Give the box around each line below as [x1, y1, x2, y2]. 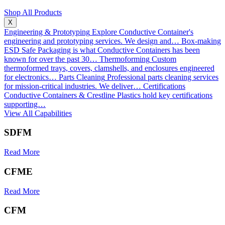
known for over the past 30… [4, 54, 97, 63]
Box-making [181, 36, 221, 45]
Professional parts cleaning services [107, 72, 218, 81]
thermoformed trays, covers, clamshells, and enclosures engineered [4, 63, 214, 72]
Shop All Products [4, 8, 62, 17]
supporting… [4, 99, 46, 108]
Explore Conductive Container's [92, 27, 193, 36]
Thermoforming [99, 54, 150, 63]
